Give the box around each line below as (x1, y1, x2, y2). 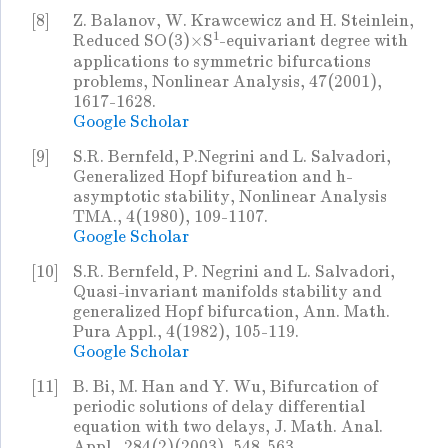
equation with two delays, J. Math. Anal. (73, 417, 383, 437)
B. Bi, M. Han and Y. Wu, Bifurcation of (73, 377, 378, 397)
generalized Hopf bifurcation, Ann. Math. (73, 302, 390, 322)
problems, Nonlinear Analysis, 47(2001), (73, 72, 382, 92)
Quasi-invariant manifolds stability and (73, 282, 382, 302)
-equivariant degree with (219, 31, 408, 51)
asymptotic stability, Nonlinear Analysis (73, 187, 387, 207)
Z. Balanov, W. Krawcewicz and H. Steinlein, (73, 11, 414, 31)
